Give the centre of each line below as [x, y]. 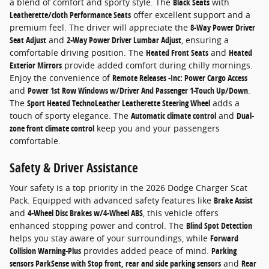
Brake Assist [233, 201]
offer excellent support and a [191, 14]
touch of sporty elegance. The [70, 115]
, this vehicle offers [181, 213]
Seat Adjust [28, 40]
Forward [224, 238]
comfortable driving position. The [78, 52]
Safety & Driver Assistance [74, 167]
